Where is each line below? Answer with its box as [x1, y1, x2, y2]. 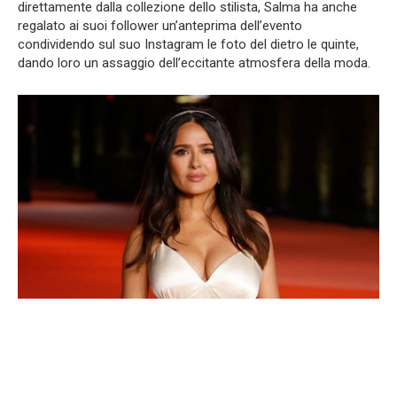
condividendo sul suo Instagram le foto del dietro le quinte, [18, 36, 359, 53]
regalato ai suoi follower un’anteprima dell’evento [18, 18, 302, 35]
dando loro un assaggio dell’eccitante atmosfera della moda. [18, 55, 370, 72]
